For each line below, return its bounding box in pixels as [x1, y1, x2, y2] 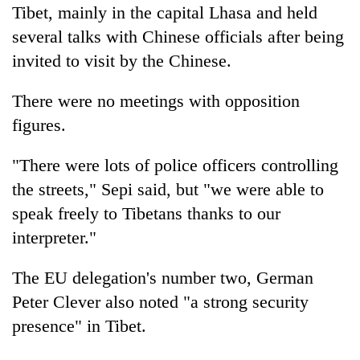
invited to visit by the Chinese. [12, 50, 231, 71]
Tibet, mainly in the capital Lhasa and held [12, 2, 317, 22]
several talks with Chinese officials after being [12, 26, 344, 47]
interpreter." [12, 227, 96, 247]
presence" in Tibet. [12, 315, 146, 336]
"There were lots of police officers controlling [12, 154, 338, 175]
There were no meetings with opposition [12, 90, 300, 111]
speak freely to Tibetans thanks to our [12, 202, 280, 223]
